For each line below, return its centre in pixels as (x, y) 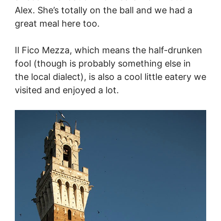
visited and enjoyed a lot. (67, 90)
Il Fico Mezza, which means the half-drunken (109, 50)
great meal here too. (57, 24)
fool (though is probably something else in (103, 64)
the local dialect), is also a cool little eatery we (110, 77)
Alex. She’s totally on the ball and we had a (104, 10)
